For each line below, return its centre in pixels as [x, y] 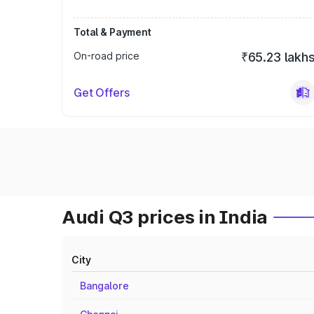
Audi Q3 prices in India [165, 217]
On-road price [107, 56]
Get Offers [102, 93]
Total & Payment [112, 32]
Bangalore [104, 286]
